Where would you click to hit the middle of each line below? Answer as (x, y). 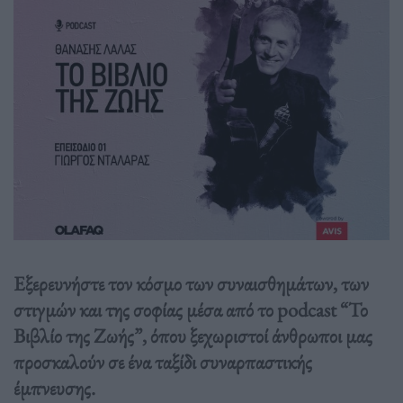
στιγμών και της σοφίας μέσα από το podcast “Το (191, 309)
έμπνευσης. (54, 387)
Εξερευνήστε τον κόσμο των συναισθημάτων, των (191, 283)
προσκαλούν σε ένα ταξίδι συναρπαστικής (163, 361)
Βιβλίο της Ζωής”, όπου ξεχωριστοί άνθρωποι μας (193, 335)
